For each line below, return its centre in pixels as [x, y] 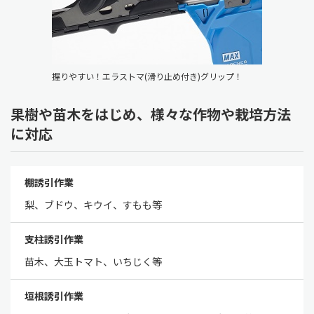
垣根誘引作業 [54, 295]
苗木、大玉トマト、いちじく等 [93, 261]
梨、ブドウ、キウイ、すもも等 [93, 204]
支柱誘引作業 [54, 239]
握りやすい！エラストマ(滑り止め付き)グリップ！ [147, 76]
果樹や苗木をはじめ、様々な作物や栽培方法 [151, 114]
